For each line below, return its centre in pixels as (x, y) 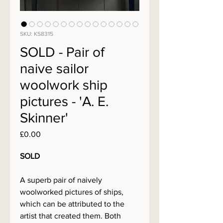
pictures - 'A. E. (64, 101)
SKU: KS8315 (37, 34)
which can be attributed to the (72, 204)
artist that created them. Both (70, 216)
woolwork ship (64, 85)
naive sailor (54, 68)
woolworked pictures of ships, (72, 192)
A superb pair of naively (61, 180)
